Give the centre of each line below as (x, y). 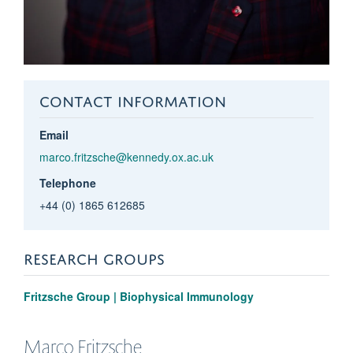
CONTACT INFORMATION (132, 98)
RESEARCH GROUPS (94, 256)
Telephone (67, 182)
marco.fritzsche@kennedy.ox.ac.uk (126, 156)
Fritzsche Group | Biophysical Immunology (139, 296)
